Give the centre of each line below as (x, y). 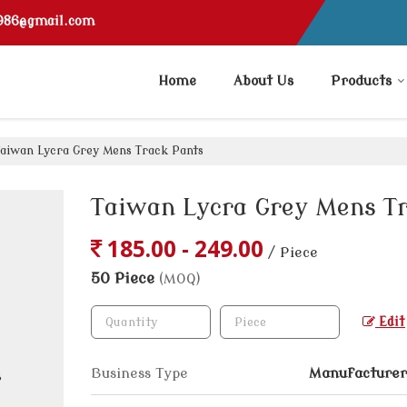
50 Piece (125, 278)
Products (361, 81)
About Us (263, 81)
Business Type (139, 373)
